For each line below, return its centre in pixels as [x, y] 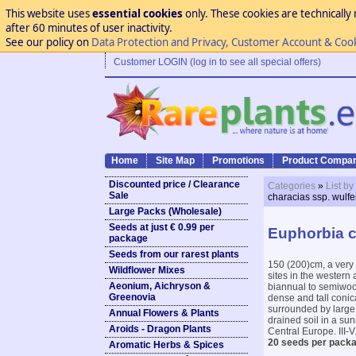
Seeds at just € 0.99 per [162, 227]
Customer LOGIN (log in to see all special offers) [217, 62]
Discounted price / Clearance [174, 184]
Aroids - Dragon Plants [160, 329]
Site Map [175, 161]
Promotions [238, 161]
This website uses [48, 14]
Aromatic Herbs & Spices [166, 345]
